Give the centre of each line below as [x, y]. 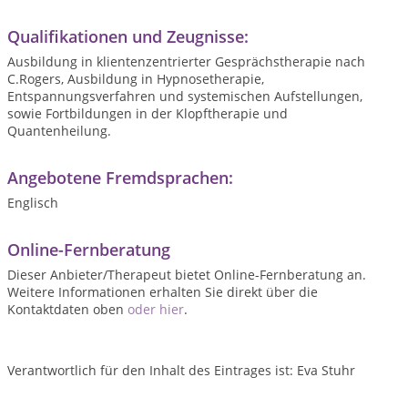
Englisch [33, 203]
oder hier [156, 309]
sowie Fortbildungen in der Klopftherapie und [148, 113]
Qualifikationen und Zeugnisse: [128, 36]
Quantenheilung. [59, 131]
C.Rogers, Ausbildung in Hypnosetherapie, [136, 79]
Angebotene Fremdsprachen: [120, 178]
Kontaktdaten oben [67, 309]
